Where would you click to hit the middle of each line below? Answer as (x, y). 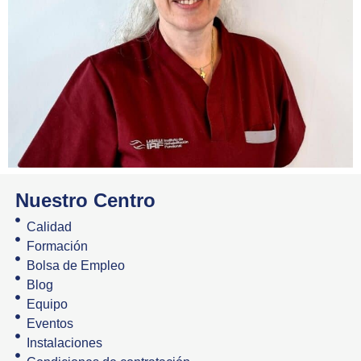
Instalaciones (65, 342)
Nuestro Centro (85, 200)
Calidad (50, 226)
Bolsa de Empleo (76, 265)
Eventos (50, 323)
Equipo (48, 304)
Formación (58, 246)
